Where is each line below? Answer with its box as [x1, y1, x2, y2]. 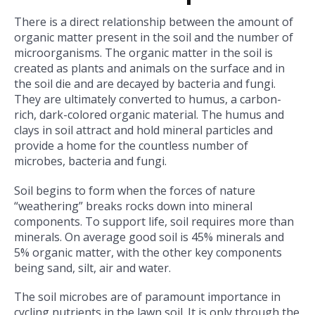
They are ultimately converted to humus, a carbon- [14, 91, 281, 108]
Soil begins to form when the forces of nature [14, 182, 255, 198]
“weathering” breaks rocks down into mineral [14, 198, 252, 214]
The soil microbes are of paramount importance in [14, 288, 281, 304]
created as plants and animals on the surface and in [14, 60, 285, 77]
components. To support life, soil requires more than [14, 213, 294, 229]
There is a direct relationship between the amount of [14, 14, 293, 30]
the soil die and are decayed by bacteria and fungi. [14, 76, 276, 92]
